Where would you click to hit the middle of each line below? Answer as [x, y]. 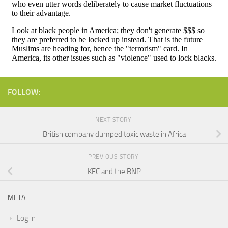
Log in [26, 218]
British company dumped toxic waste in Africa [114, 135]
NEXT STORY [114, 119]
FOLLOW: [24, 92]
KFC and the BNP [114, 172]
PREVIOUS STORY [114, 156]
